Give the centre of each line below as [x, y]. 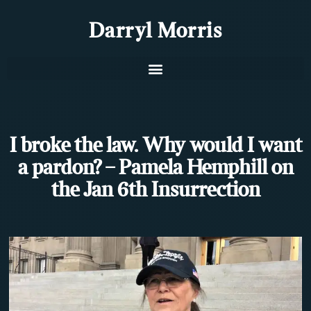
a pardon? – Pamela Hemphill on [155, 169]
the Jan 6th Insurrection [155, 191]
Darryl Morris [155, 32]
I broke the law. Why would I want [155, 146]
